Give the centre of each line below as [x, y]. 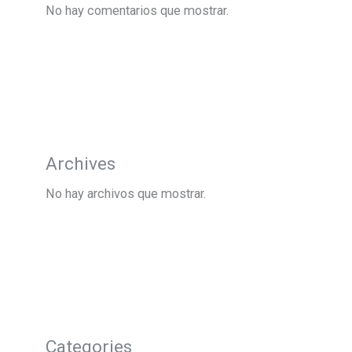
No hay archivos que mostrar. [126, 193]
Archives [81, 163]
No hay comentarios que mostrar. [137, 10]
